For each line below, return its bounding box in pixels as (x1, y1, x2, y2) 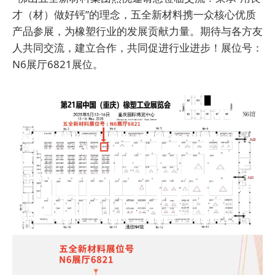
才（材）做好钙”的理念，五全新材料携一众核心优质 (12, 7, 256, 22)
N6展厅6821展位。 (12, 57, 103, 72)
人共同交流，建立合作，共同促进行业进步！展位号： (12, 41, 263, 55)
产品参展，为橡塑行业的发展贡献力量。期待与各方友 (12, 24, 263, 39)
